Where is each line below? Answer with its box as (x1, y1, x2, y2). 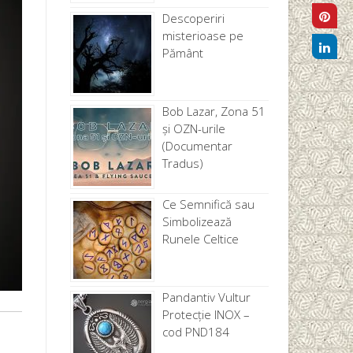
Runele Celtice (162, 230, 239, 247)
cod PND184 (162, 323, 229, 340)
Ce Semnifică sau (162, 195, 255, 212)
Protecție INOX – (162, 306, 250, 322)
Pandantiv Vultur (162, 288, 251, 305)
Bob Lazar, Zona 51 (162, 102, 266, 119)
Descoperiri (162, 9, 225, 26)
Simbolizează (162, 213, 232, 229)
